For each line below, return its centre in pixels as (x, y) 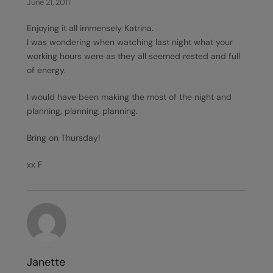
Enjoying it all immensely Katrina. (90, 28)
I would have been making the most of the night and (129, 97)
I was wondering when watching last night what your (130, 42)
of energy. (46, 70)
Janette (46, 262)
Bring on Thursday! (64, 138)
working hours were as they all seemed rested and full (133, 56)
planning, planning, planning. (82, 111)
